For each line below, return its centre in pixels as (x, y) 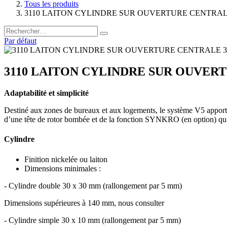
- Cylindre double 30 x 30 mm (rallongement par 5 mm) (93, 185)
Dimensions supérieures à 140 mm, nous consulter (84, 203)
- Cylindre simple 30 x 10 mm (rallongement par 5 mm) (92, 220)
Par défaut (20, 41)
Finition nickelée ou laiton (66, 159)
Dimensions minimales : (63, 168)
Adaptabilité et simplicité (46, 93)
